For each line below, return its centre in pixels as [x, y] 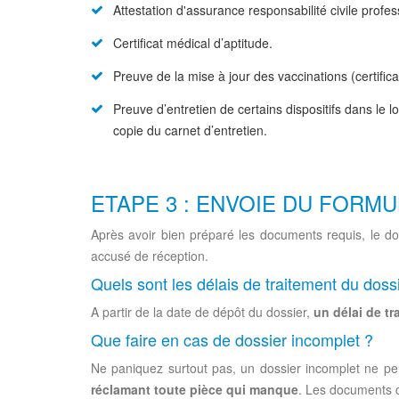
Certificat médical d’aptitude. [193, 43]
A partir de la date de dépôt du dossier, [202, 312]
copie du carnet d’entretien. [190, 130]
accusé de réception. [150, 256]
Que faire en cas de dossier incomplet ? [232, 339]
